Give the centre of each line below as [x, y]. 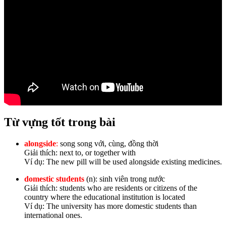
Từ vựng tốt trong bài [60, 122]
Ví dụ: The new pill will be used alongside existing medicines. [123, 161]
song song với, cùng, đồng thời [108, 143]
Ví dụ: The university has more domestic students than [110, 206]
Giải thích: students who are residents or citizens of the [111, 188]
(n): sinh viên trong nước [126, 179]
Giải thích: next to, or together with [80, 152]
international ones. [53, 215]
